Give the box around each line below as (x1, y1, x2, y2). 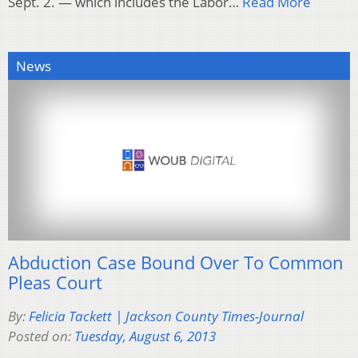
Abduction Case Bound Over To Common (8, 249, 344, 274)
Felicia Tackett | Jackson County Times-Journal (29, 306, 304, 325)
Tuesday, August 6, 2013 (74, 326, 216, 345)
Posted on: (8, 326, 74, 345)
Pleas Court (8, 269, 102, 294)
